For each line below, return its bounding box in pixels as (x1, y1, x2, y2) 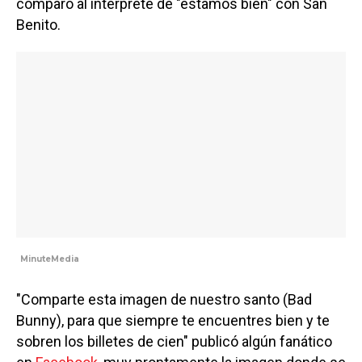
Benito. (16, 16, 61, 33)
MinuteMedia (20, 253, 79, 264)
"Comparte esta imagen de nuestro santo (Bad (16, 290, 312, 308)
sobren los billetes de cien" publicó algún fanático (16, 332, 332, 350)
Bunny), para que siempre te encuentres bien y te (16, 311, 330, 329)
